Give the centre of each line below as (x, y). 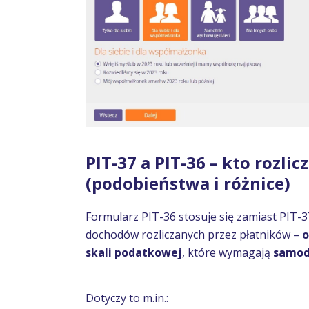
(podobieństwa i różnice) (188, 183)
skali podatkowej (134, 252)
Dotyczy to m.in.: (127, 298)
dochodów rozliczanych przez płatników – (194, 234)
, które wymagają (228, 252)
